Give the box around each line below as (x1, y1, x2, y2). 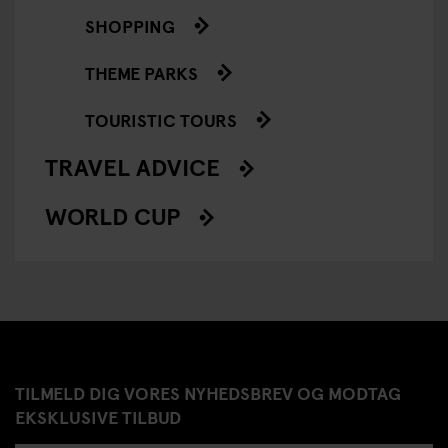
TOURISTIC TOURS (85, 106, 237, 132)
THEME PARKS (85, 59, 198, 85)
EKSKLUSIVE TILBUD (15, 403, 181, 429)
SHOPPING (85, 12, 175, 38)
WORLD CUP (45, 198, 180, 232)
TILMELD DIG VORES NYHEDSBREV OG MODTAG (15, 379, 401, 405)
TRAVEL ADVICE (45, 149, 220, 183)
